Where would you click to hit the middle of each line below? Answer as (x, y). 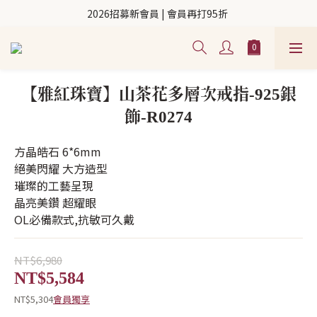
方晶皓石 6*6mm (58, 151)
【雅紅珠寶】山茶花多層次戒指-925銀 (158, 94)
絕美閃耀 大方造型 (61, 168)
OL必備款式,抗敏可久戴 (74, 219)
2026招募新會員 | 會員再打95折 (158, 13)
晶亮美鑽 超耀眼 (55, 202)
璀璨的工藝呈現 (54, 185)
